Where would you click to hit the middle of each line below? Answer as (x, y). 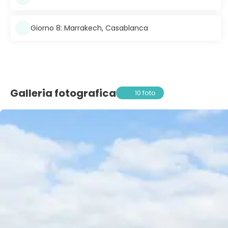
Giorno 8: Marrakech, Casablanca (89, 28)
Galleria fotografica (63, 93)
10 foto (146, 93)
